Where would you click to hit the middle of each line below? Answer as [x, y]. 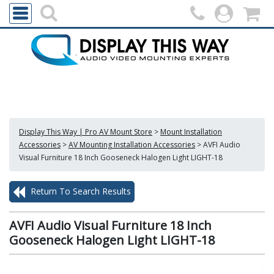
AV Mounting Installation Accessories [132, 145]
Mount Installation [191, 132]
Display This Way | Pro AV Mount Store [86, 132]
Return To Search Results [80, 191]
